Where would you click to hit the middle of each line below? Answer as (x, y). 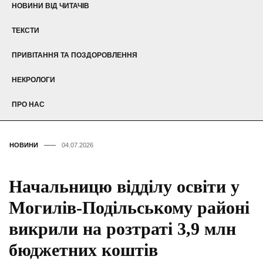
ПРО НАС (28, 104)
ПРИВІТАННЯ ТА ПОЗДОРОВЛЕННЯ (75, 55)
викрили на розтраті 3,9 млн (122, 228)
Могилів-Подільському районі (129, 207)
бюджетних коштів (83, 249)
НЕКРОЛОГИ (33, 80)
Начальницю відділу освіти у (124, 186)
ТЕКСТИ (26, 30)
